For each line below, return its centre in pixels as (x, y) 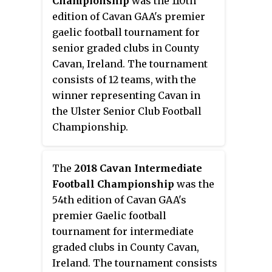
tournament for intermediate (123, 231)
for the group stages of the (117, 22)
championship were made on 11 (129, 38)
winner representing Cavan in (126, 95)
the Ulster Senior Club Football (127, 111)
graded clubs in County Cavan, (126, 247)
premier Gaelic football (109, 215)
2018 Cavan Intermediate (138, 168)
